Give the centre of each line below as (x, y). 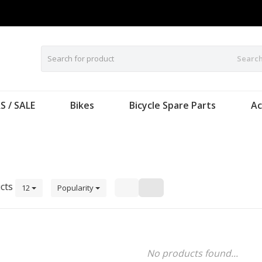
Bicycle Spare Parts (173, 105)
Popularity (76, 187)
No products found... (192, 253)
